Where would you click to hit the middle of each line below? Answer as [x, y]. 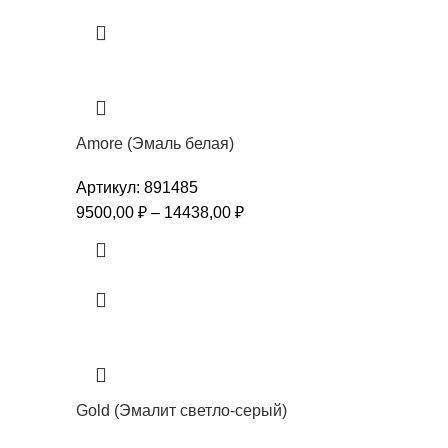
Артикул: [110, 187]
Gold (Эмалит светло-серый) [181, 410]
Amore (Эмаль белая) [155, 143]
